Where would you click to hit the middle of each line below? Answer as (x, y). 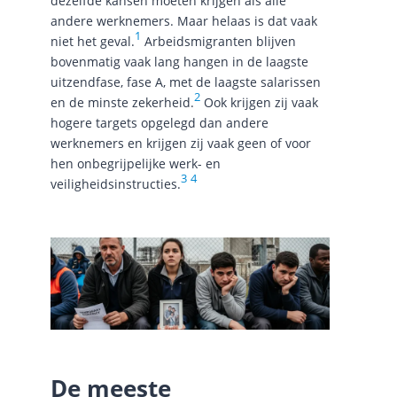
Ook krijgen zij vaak (259, 102)
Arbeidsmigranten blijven (218, 41)
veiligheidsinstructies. (115, 183)
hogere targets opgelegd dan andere (159, 122)
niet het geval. (92, 41)
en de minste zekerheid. (122, 102)
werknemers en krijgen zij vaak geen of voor (180, 143)
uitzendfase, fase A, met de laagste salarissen (185, 82)
